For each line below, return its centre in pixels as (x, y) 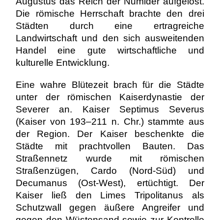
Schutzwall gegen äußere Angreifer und (110, 207)
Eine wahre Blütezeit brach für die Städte (110, 85)
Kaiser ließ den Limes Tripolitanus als (110, 195)
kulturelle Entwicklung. (63, 63)
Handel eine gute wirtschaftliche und (110, 50)
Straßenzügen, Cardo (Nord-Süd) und (110, 171)
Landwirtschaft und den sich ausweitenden (110, 38)
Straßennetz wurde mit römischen (110, 158)
